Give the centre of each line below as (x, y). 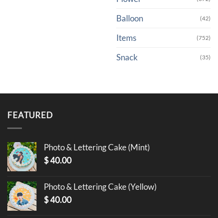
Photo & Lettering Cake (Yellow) (100, 186)
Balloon (130, 18)
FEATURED (30, 115)
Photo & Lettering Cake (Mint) (97, 147)
